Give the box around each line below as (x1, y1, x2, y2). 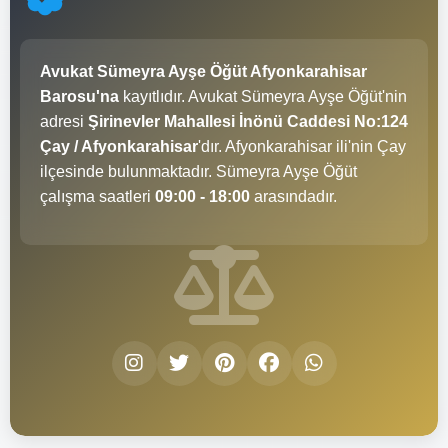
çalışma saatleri (40, 187, 155, 205)
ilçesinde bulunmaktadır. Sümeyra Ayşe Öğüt (40, 162, 357, 180)
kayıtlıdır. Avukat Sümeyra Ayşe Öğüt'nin (119, 87, 407, 105)
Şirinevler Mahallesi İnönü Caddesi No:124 (88, 112, 408, 130)
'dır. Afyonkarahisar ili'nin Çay (198, 137, 406, 155)
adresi (40, 112, 88, 130)
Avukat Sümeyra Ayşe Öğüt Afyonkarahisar (40, 62, 367, 80)
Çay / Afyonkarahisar (40, 137, 198, 155)
